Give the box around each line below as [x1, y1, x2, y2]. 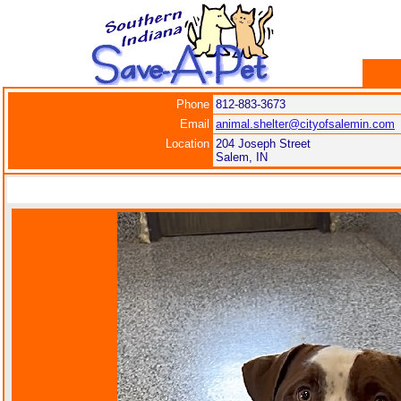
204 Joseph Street [216, 137, 311, 150]
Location [166, 137, 209, 150]
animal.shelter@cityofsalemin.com [216, 117, 395, 131]
